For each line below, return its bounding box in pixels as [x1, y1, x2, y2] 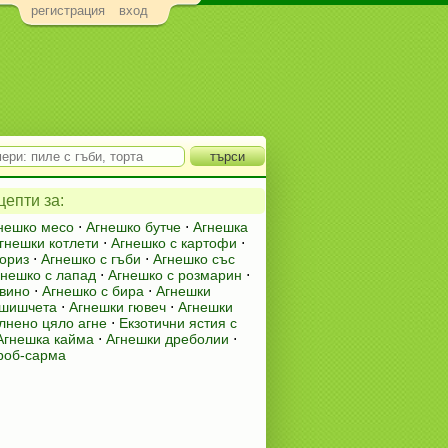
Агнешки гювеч [69, 299, 166, 315]
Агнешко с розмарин [108, 267, 242, 283]
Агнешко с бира [42, 283, 144, 299]
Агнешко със [153, 251, 235, 267]
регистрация [31, 3, 105, 19]
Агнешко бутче [86, 219, 181, 235]
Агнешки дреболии [106, 331, 229, 347]
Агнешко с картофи [111, 235, 237, 251]
